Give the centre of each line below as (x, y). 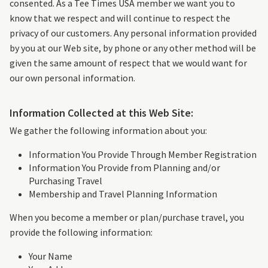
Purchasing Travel (66, 181)
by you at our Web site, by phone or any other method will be (133, 48)
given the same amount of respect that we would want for (128, 63)
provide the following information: (81, 232)
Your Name (51, 256)
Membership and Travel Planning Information (123, 194)
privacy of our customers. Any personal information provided (133, 33)
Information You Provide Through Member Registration (143, 155)
